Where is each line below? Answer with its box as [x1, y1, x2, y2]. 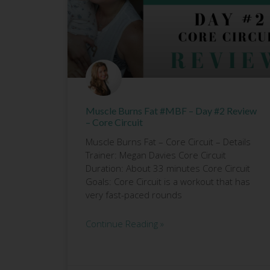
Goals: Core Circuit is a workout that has [86, 175, 250, 187]
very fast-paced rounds [86, 188, 182, 201]
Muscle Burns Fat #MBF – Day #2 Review [86, 104, 257, 116]
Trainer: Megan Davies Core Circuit [86, 148, 226, 161]
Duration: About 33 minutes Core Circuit [86, 162, 250, 174]
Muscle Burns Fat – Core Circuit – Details [86, 135, 251, 148]
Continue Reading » [86, 217, 164, 230]
